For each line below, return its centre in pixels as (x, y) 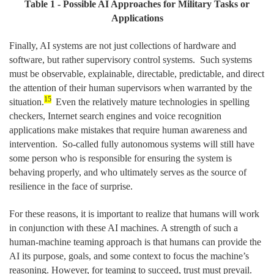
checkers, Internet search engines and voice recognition (115, 116)
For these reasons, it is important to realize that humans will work (134, 213)
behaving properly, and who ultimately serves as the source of (128, 172)
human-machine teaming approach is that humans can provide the (135, 242)
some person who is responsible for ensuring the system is (120, 158)
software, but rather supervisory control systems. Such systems (131, 59)
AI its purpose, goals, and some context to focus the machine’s (129, 256)
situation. (27, 102)
